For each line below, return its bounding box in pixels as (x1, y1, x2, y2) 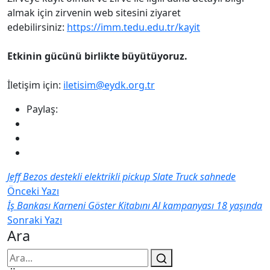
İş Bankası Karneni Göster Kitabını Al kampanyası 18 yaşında (7, 198, 262, 212)
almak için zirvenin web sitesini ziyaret (7, 5, 181, 19)
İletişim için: (7, 78, 63, 92)
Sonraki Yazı (7, 213, 62, 227)
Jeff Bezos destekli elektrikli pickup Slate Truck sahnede (7, 169, 236, 183)
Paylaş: (27, 102, 58, 116)
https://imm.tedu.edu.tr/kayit (67, 20, 200, 34)
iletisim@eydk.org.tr (63, 78, 155, 92)
